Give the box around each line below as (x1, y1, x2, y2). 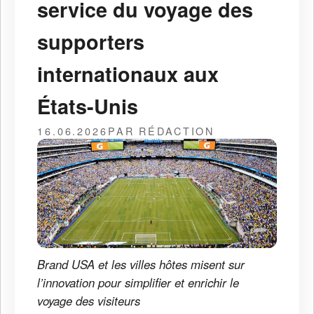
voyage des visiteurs (37, 292, 140, 310)
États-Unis (37, 91, 138, 121)
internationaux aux (37, 59, 219, 88)
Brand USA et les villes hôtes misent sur (37, 256, 245, 273)
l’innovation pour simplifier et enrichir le (37, 274, 239, 292)
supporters (37, 27, 144, 56)
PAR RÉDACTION (107, 123, 215, 138)
